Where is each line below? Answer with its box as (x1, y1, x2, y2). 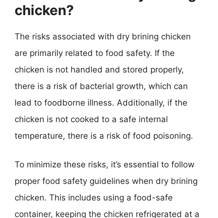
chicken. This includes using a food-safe (15, 193, 173, 202)
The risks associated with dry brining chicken (15, 31, 191, 41)
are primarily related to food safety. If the (15, 48, 175, 58)
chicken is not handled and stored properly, (15, 64, 184, 74)
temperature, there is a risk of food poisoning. (15, 130, 193, 141)
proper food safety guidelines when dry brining (15, 176, 198, 186)
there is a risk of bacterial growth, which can (15, 81, 188, 91)
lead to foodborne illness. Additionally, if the (15, 97, 187, 108)
